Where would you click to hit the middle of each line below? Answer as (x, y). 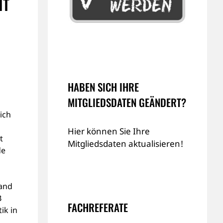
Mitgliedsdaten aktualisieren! (126, 143)
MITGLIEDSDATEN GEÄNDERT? (127, 102)
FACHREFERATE (98, 207)
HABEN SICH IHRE (103, 87)
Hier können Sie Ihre (109, 131)
